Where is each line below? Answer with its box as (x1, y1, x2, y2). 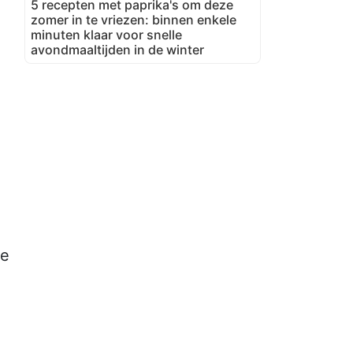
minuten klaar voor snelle (31, 26, 182, 43)
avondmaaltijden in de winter (31, 41, 204, 58)
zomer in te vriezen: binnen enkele (31, 11, 236, 28)
